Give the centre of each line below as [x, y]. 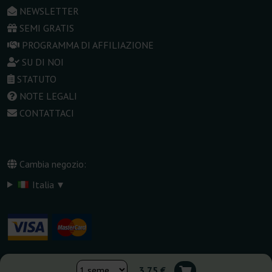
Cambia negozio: [52, 164]
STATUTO [37, 79]
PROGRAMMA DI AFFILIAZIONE [88, 45]
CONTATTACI [47, 113]
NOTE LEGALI [48, 96]
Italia [43, 185]
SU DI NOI [43, 62]
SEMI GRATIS [47, 28]
